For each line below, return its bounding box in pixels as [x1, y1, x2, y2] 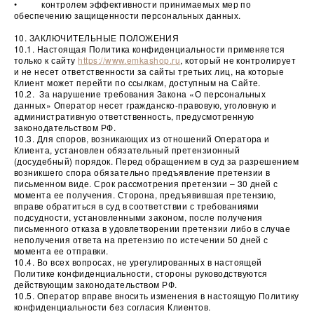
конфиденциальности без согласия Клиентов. [14, 301, 211, 313]
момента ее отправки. [14, 245, 109, 257]
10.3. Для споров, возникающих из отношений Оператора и [14, 132, 270, 144]
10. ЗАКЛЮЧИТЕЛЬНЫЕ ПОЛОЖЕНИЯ [14, 32, 179, 43]
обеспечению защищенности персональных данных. [14, 9, 241, 21]
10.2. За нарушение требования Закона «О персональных [14, 88, 266, 100]
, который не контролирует [180, 54, 296, 66]
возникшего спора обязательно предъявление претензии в [14, 166, 271, 178]
